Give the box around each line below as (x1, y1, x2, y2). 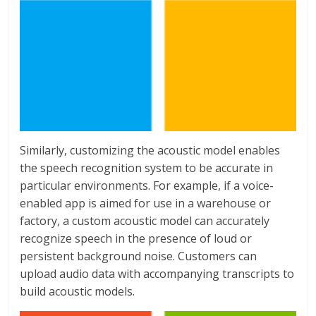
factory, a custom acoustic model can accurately (20, 212, 270, 229)
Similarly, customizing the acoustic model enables (20, 142, 281, 158)
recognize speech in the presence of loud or (20, 230, 253, 246)
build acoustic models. (20, 283, 135, 299)
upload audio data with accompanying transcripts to (20, 265, 295, 281)
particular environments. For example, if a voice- (20, 177, 274, 193)
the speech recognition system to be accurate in (20, 159, 274, 176)
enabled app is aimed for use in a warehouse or (20, 195, 272, 211)
